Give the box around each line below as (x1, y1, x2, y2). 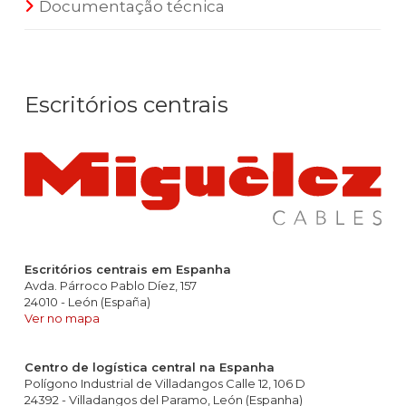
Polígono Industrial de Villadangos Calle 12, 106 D (24, 376, 305, 391)
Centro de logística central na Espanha (24, 360, 275, 375)
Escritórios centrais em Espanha (24, 262, 231, 277)
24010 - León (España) (24, 295, 150, 310)
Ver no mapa (24, 311, 100, 326)
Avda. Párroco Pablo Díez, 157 (24, 278, 197, 294)
